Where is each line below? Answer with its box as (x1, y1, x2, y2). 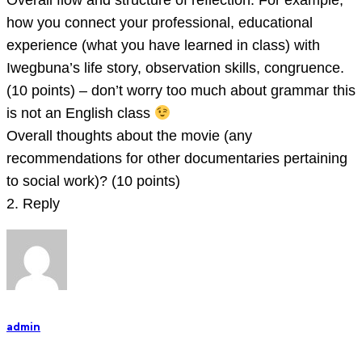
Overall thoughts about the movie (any (6, 128, 252, 145)
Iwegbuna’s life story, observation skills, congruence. (6, 60, 344, 77)
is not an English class (6, 105, 154, 122)
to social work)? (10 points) (6, 173, 180, 190)
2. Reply (6, 196, 60, 213)
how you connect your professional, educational (6, 15, 313, 32)
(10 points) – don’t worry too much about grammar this (6, 82, 356, 99)
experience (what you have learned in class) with (6, 37, 320, 54)
